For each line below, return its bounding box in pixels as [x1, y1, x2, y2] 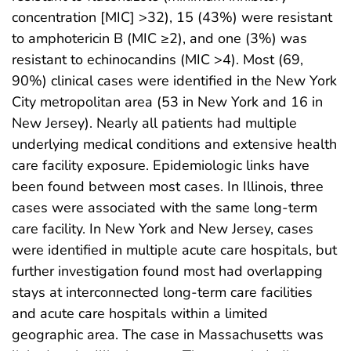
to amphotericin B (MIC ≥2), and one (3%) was [12, 28, 307, 48]
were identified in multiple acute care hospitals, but [12, 240, 337, 259]
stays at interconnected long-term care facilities [12, 282, 313, 302]
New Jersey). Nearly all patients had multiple [12, 113, 297, 132]
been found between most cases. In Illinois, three [12, 176, 324, 196]
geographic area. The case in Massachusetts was [12, 324, 324, 344]
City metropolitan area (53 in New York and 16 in [12, 92, 323, 111]
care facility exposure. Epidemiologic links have [12, 155, 309, 175]
